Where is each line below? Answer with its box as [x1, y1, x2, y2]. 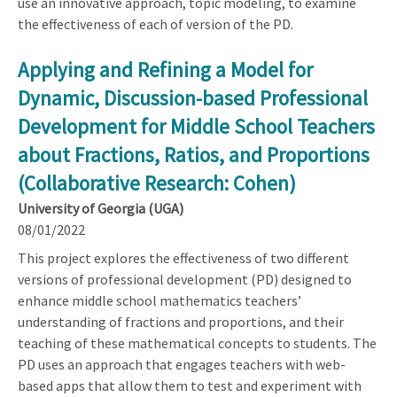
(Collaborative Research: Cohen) [18, 169, 296, 196]
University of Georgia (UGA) [18, 198, 183, 217]
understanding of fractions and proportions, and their [18, 312, 344, 331]
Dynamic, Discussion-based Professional [18, 84, 368, 111]
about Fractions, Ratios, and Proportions [18, 141, 370, 167]
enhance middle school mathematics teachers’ [18, 291, 301, 309]
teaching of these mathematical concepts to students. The [18, 333, 377, 352]
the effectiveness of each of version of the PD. [18, 14, 293, 33]
